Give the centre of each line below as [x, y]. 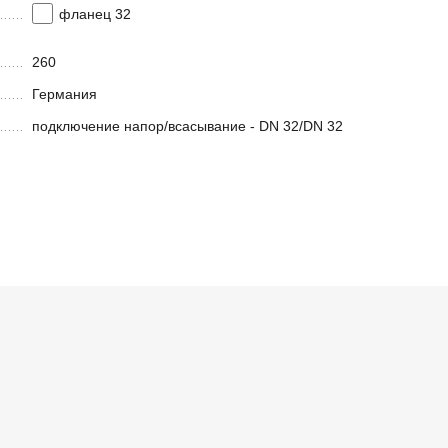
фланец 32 [94, 14]
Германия [64, 94]
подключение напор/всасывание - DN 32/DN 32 [187, 126]
